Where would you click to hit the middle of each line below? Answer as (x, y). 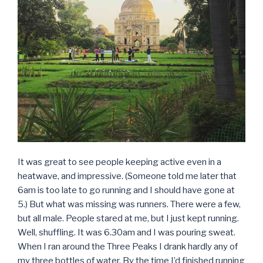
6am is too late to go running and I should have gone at (126, 190)
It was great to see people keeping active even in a (119, 162)
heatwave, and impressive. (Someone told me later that (127, 176)
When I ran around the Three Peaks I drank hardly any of (128, 247)
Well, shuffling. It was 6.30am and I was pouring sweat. (127, 233)
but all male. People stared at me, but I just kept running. (128, 219)
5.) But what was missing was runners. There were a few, (129, 205)
